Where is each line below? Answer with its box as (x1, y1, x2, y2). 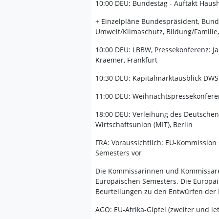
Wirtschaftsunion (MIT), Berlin (95, 120, 193, 129)
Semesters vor (95, 148, 142, 157)
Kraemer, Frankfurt (95, 55, 157, 65)
